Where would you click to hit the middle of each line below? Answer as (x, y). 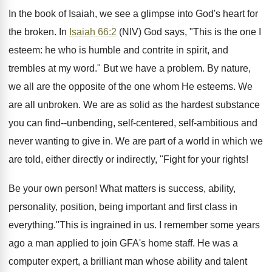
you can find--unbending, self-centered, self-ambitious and (133, 123)
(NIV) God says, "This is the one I (189, 32)
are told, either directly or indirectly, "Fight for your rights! (128, 159)
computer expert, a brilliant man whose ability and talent (128, 261)
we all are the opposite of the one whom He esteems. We (131, 87)
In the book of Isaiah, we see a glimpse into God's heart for (133, 14)
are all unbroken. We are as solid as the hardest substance (134, 105)
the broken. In (39, 32)
